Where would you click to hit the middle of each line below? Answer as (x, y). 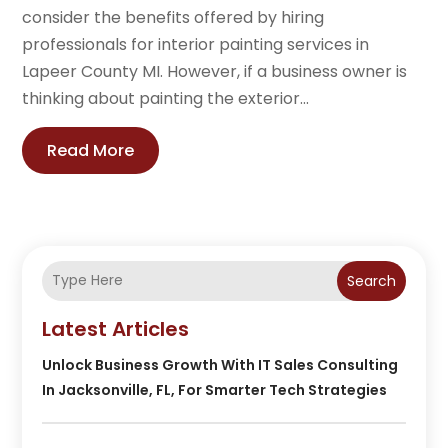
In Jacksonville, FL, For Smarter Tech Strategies (215, 389)
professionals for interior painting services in (196, 44)
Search (371, 280)
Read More (91, 150)
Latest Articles (116, 328)
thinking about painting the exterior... (166, 98)
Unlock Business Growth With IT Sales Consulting (220, 364)
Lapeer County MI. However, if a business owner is (215, 71)
